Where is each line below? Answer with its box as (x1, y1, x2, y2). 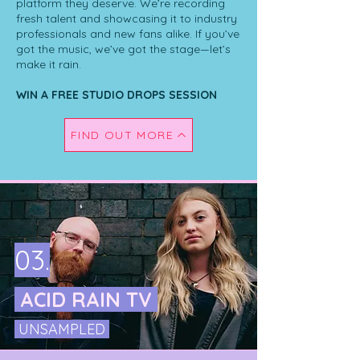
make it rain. (16, 57, 81, 72)
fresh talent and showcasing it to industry (16, 11, 237, 26)
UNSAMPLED (14, 320, 109, 338)
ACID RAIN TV (14, 287, 157, 312)
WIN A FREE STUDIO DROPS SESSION (16, 88, 217, 102)
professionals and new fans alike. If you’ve (16, 27, 239, 41)
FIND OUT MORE (70, 128, 174, 142)
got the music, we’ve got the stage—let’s (16, 42, 231, 56)
